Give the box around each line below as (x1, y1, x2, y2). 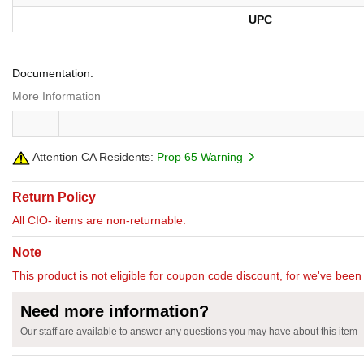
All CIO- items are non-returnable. (12, 214, 186, 227)
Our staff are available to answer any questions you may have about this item (20, 326, 357, 338)
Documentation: (12, 67, 93, 80)
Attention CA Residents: (30, 150, 154, 164)
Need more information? (20, 302, 209, 321)
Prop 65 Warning (157, 150, 246, 164)
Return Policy (12, 190, 96, 205)
